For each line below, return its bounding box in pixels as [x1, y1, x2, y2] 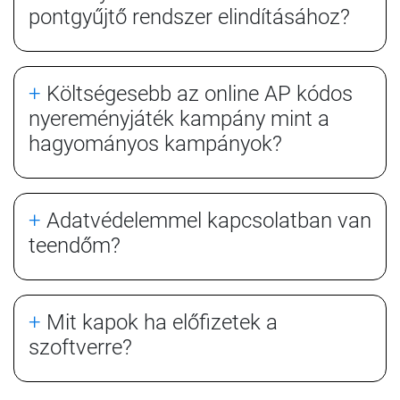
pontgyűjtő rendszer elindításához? [29, 4, 350, 29]
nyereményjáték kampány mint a [29, 105, 329, 131]
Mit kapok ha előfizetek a [41, 309, 278, 335]
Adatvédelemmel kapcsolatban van [41, 207, 371, 233]
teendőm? [29, 232, 121, 258]
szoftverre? [29, 334, 132, 360]
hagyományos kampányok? [29, 130, 282, 156]
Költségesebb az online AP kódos [41, 80, 353, 106]
